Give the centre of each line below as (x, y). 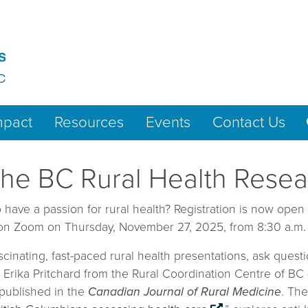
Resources (89, 122)
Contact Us (249, 122)
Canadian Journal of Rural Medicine (185, 292)
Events (168, 122)
